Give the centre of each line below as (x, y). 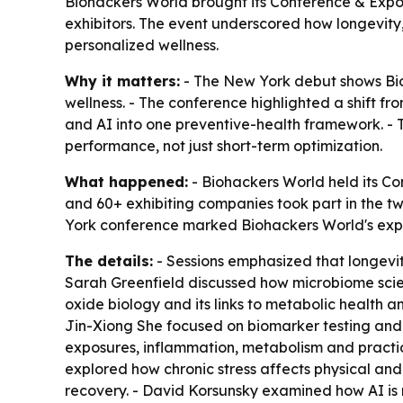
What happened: (126, 182)
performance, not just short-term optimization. (224, 146)
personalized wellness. (142, 45)
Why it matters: (122, 81)
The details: (109, 261)
